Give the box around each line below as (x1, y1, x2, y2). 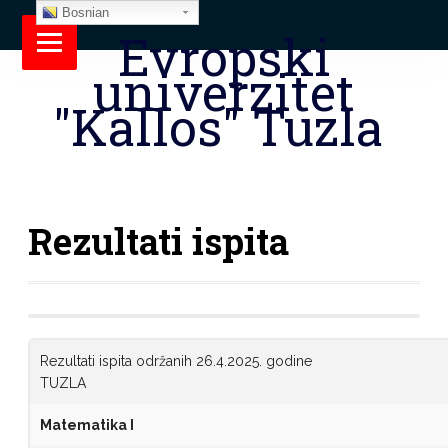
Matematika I (39, 417, 137, 433)
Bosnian (57, 5, 109, 20)
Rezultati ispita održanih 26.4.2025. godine (39, 353, 312, 369)
